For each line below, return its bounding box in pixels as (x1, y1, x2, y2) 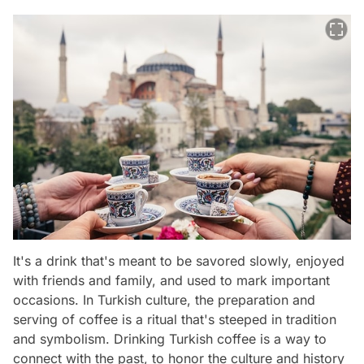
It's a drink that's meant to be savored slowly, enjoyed (13, 252, 344, 269)
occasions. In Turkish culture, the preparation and (13, 291, 315, 308)
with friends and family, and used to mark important (13, 271, 330, 288)
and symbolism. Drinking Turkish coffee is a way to (13, 330, 327, 347)
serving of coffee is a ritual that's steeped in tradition (13, 310, 336, 327)
